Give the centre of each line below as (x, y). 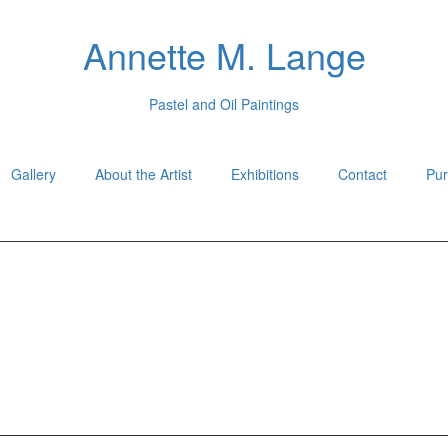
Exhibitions (265, 174)
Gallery (33, 174)
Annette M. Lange (224, 54)
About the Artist (143, 174)
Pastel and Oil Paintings (224, 103)
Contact (362, 174)
